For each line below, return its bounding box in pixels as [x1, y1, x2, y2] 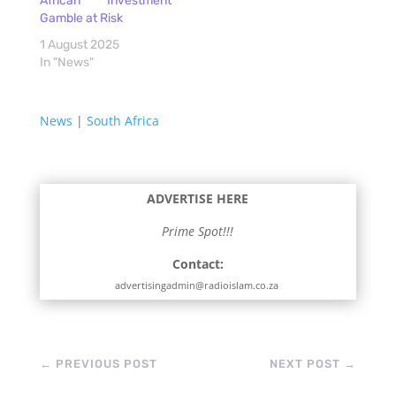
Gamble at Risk [39, 11, 123, 27]
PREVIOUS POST [55, 357, 157, 371]
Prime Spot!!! [162, 223, 234, 240]
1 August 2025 [39, 37, 119, 53]
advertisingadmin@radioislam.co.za [114, 278, 281, 293]
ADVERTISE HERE [147, 190, 249, 208]
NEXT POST [270, 357, 341, 371]
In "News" [39, 55, 94, 71]
